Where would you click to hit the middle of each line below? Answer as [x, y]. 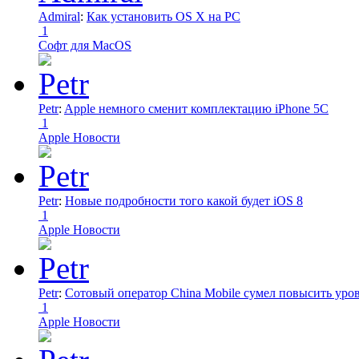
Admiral [59, 16]
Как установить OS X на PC [163, 16]
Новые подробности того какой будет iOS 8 [184, 200]
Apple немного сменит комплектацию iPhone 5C [196, 108]
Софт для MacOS [85, 45]
